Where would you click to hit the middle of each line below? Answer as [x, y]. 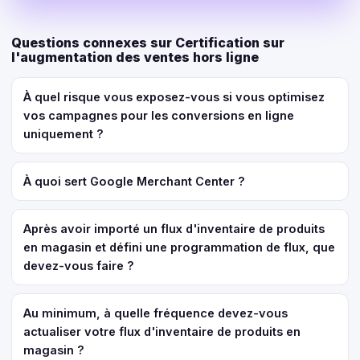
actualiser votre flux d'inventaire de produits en [162, 331]
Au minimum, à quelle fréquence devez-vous [155, 313]
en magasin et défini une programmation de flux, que [179, 247]
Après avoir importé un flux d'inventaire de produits [174, 229]
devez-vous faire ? [79, 266]
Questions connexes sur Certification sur [148, 43]
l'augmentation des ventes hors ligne [135, 57]
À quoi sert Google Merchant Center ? [134, 181]
